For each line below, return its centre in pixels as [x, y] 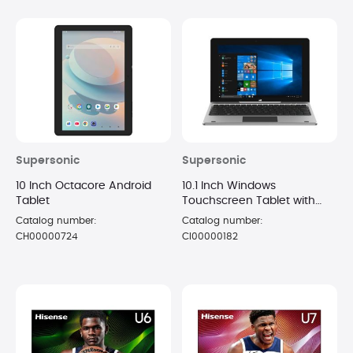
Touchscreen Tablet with [249, 201]
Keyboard [208, 216]
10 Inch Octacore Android [84, 186]
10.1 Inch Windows [229, 186]
